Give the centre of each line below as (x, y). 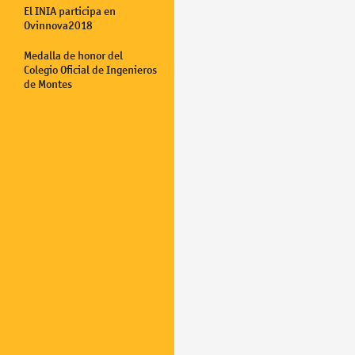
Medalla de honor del (73, 55)
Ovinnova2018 (58, 25)
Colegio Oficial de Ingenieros (90, 70)
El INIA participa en (70, 11)
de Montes (48, 84)
